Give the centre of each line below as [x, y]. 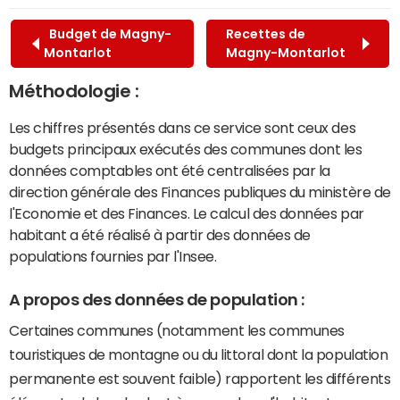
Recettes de [265, 33]
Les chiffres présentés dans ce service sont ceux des [183, 127]
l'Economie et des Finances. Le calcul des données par [187, 213]
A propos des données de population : [157, 300]
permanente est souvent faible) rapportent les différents [200, 379]
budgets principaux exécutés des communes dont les [186, 149]
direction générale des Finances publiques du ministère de [200, 192]
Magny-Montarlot [288, 52]
